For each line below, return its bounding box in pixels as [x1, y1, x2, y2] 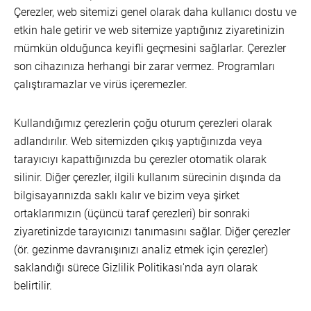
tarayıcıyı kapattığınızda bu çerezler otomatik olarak [14, 153, 267, 166]
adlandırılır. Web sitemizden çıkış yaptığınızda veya [14, 135, 262, 148]
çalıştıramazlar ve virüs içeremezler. [14, 78, 187, 91]
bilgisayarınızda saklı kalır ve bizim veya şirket [14, 189, 239, 202]
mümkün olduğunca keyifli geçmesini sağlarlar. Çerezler [14, 42, 286, 55]
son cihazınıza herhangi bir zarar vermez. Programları [14, 60, 275, 73]
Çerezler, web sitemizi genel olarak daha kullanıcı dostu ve [14, 6, 296, 19]
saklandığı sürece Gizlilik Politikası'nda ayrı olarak [14, 261, 258, 274]
